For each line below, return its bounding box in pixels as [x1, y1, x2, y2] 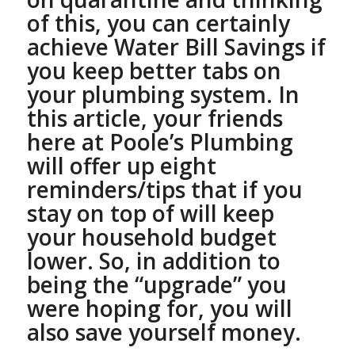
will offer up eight [26, 151, 216, 181]
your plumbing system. [26, 79, 278, 110]
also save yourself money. [26, 317, 301, 348]
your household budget [26, 222, 277, 253]
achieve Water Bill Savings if [26, 32, 326, 63]
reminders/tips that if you [26, 174, 303, 205]
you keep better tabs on [26, 55, 281, 86]
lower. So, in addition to [26, 246, 281, 277]
